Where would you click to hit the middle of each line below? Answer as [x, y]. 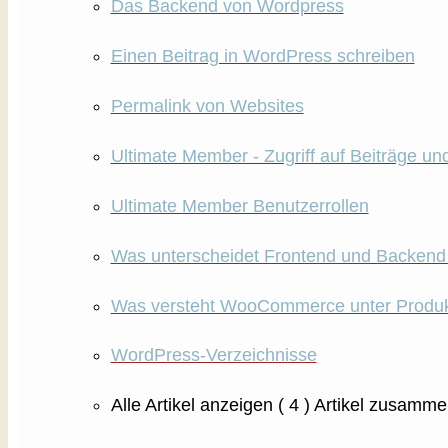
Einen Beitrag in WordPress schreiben [262, 55]
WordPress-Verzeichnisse [213, 355]
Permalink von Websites [207, 105]
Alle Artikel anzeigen [191, 405]
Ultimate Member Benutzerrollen [239, 205]
